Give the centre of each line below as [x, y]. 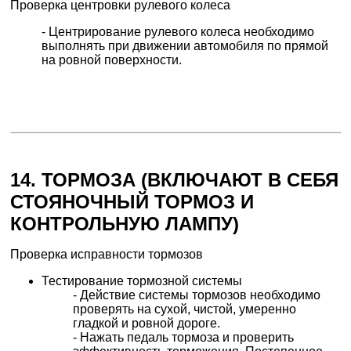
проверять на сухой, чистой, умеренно [185, 309]
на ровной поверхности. [112, 60]
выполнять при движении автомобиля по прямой [185, 45]
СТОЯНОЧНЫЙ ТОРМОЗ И [132, 202]
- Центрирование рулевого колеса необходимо [178, 31]
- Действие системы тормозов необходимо [197, 295]
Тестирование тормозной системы [142, 281]
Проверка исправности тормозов [107, 255]
